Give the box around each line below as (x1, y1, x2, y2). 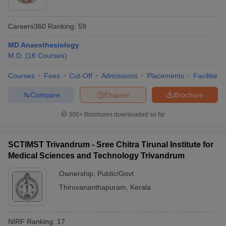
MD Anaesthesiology (8, 41, 79, 49)
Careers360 (8, 22, 46, 30)
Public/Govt (97, 169, 134, 178)
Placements (147, 72, 184, 80)
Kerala (130, 183, 151, 191)
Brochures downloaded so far (83, 111, 165, 118)
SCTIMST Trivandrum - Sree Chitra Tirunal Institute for (8, 140, 213, 149)
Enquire (104, 90, 129, 99)
